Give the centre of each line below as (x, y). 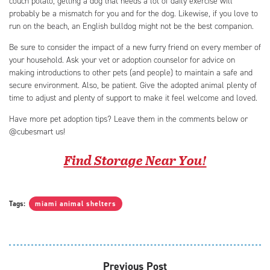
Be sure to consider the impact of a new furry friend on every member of (135, 47)
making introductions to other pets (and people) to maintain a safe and (131, 72)
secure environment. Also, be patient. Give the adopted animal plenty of (133, 85)
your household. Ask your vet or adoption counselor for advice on (122, 60)
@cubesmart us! (37, 131)
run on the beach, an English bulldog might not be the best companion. (131, 26)
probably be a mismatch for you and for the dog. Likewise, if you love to (133, 13)
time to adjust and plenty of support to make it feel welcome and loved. (133, 98)
